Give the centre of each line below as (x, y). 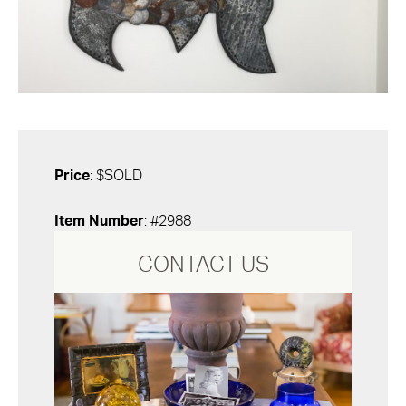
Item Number (99, 221)
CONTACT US (203, 266)
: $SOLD (116, 176)
